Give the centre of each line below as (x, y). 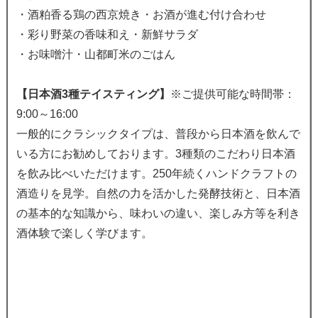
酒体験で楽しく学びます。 (84, 234)
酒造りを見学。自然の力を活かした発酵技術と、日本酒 (158, 194)
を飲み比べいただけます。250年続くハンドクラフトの (156, 174)
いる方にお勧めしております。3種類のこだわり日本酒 (155, 154)
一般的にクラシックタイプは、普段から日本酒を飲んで (158, 134)
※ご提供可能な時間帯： (232, 94)
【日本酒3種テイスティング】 (93, 94)
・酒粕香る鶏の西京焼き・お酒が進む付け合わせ (141, 15)
